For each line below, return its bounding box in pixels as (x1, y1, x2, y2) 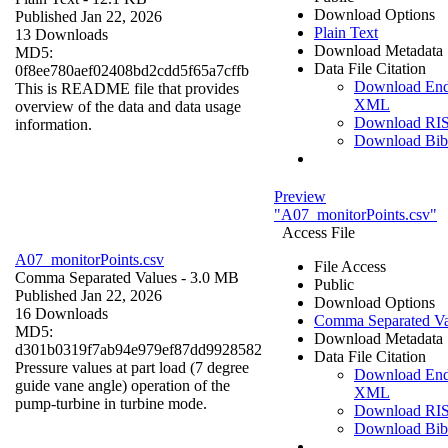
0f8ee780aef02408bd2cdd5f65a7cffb (15, 61, 249, 79)
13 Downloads (15, 25, 108, 43)
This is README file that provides (15, 79, 239, 97)
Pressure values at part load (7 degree (15, 358, 249, 376)
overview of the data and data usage (15, 97, 241, 115)
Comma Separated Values (15, 268, 177, 286)
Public (314, 275, 354, 293)
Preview (274, 187, 326, 205)
